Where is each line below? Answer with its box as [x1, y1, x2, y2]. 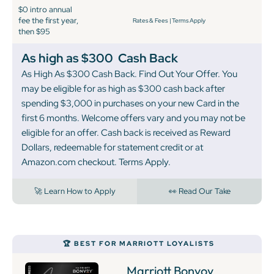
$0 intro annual [18, 4, 72, 15]
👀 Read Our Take [168, 186, 231, 197]
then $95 [18, 26, 50, 37]
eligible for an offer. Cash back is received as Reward [21, 127, 231, 139]
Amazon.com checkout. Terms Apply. [21, 156, 171, 169]
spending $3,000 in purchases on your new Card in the [21, 97, 239, 110]
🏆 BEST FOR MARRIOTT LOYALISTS [62, 239, 215, 248]
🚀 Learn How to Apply [34, 186, 116, 197]
